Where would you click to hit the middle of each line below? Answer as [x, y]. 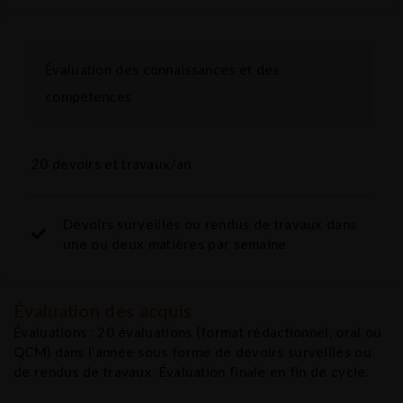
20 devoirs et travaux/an [112, 163]
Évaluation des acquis [103, 310]
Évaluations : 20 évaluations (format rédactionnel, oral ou [198, 331]
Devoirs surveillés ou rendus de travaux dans [210, 224]
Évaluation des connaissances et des [162, 69]
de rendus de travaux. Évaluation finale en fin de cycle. [191, 371]
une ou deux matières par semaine [175, 243]
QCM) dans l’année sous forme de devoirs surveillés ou [193, 351]
